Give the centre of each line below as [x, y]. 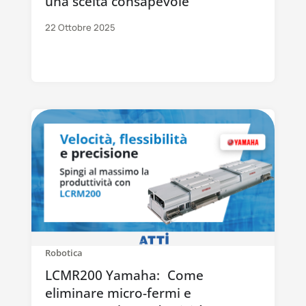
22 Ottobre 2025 [80, 28]
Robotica [64, 253]
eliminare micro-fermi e [118, 293]
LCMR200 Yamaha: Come [124, 276]
